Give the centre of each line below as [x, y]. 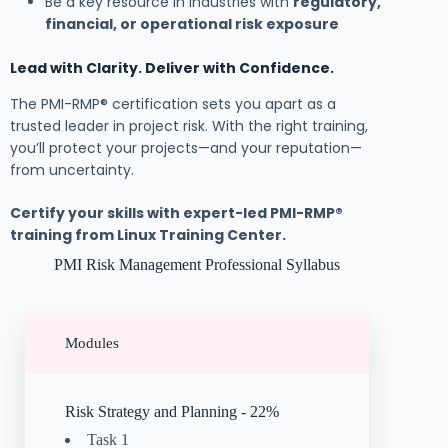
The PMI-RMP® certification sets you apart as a [173, 104]
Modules [92, 343]
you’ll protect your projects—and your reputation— [186, 148]
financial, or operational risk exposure [192, 24]
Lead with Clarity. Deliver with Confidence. [172, 68]
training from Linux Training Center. [148, 235]
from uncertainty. [72, 170]
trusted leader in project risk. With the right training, [189, 126]
